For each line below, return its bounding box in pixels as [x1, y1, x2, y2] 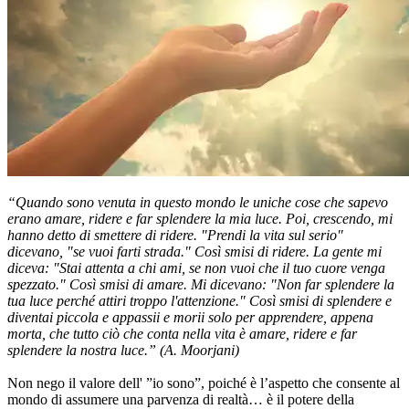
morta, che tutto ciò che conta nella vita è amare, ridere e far [7, 326, 357, 342]
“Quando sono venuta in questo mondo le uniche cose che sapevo [7, 194, 388, 211]
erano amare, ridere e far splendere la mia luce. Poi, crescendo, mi [7, 211, 393, 227]
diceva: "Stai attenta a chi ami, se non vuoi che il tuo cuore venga [7, 260, 385, 277]
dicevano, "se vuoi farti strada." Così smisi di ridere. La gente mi [7, 244, 382, 260]
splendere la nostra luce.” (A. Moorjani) [7, 342, 239, 359]
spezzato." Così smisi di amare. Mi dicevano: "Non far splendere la [7, 277, 394, 293]
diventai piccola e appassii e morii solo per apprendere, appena [7, 309, 373, 326]
